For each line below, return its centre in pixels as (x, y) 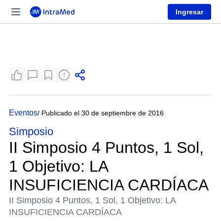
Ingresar (189, 12)
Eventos (23, 113)
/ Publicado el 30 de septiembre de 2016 (101, 113)
